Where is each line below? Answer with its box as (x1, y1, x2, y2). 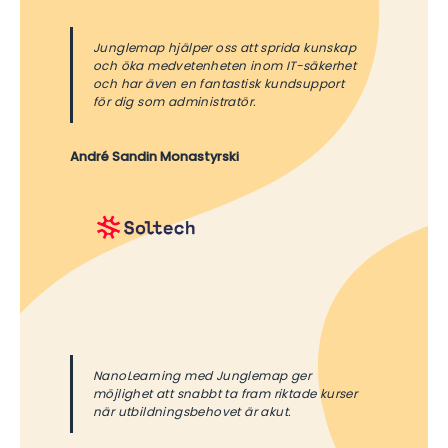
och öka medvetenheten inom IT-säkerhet (93, 57, 357, 75)
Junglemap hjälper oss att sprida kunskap (93, 39, 356, 57)
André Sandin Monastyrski (70, 148, 239, 166)
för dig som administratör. (93, 93, 257, 111)
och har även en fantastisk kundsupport (93, 75, 345, 93)
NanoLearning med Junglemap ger (93, 366, 311, 384)
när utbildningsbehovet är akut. (93, 402, 292, 420)
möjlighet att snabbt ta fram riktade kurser (93, 384, 358, 402)
